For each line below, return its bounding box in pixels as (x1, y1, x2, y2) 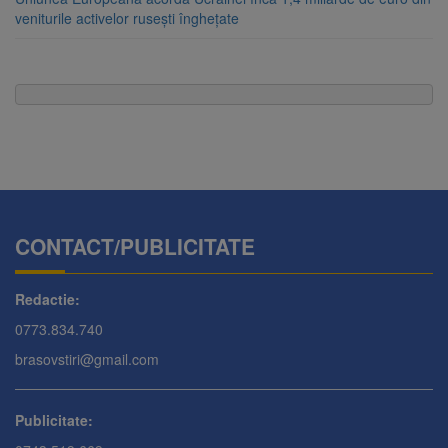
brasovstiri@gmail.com (15, 349, 159, 370)
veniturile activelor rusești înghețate (15, 8, 239, 29)
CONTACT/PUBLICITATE (15, 231, 255, 262)
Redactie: (15, 289, 80, 310)
